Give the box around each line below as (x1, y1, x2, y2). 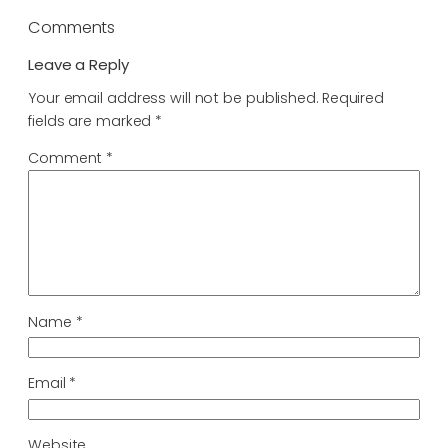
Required (321, 88, 385, 109)
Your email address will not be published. (28, 88, 318, 109)
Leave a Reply (28, 53, 129, 75)
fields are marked (28, 111, 156, 132)
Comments (28, 15, 116, 39)
